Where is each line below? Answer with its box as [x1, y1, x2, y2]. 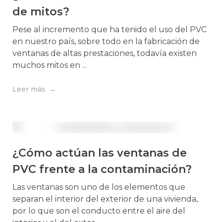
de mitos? [12, 5, 69, 19]
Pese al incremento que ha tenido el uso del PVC [12, 25, 207, 35]
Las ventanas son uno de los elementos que [12, 182, 185, 192]
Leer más [12, 85, 46, 94]
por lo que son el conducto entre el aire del [12, 206, 185, 216]
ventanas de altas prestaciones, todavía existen [12, 49, 197, 58]
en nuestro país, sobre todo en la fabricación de [12, 37, 200, 47]
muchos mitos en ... [12, 60, 87, 70]
